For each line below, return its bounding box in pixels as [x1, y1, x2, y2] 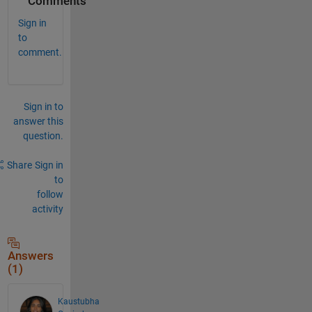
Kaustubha [57, 296, 100, 306]
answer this [13, 115, 63, 127]
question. [22, 130, 63, 141]
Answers [7, 249, 54, 263]
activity [31, 203, 63, 214]
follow [36, 188, 63, 200]
